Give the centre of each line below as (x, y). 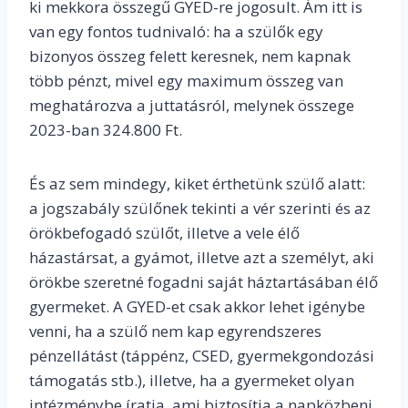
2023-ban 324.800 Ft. (106, 130)
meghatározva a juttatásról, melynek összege (192, 106)
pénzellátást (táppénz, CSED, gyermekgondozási (202, 356)
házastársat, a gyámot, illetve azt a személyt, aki (202, 258)
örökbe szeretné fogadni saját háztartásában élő (204, 282)
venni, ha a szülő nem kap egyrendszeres (175, 331)
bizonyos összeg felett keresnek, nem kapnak (190, 56)
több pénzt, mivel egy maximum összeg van (186, 81)
